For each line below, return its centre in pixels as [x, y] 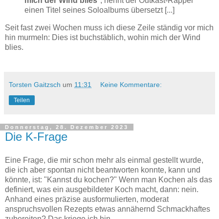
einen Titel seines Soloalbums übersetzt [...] [99, 10]
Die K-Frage [36, 136]
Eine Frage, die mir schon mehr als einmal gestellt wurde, [104, 160]
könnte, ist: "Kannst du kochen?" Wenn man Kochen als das [109, 179]
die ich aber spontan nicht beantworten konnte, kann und [103, 170]
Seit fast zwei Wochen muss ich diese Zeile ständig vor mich [109, 27]
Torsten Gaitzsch [35, 84]
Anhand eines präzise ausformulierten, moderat [87, 199]
